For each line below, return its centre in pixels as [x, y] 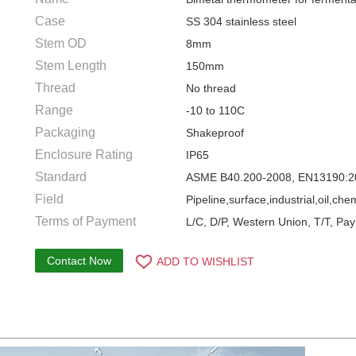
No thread [211, 88]
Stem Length [71, 66]
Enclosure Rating [84, 155]
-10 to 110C [215, 110]
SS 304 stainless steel [241, 21]
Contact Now [79, 261]
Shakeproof [215, 133]
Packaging [65, 132]
